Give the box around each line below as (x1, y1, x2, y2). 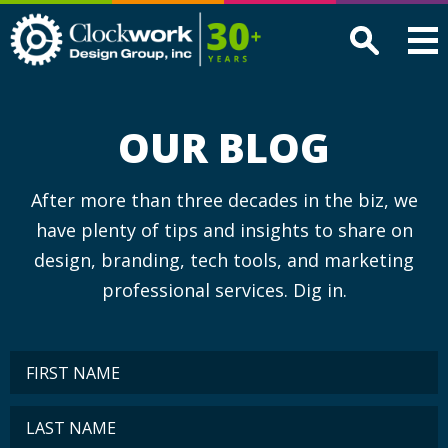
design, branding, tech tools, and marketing (34, 248, 414, 272)
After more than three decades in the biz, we (30, 188, 418, 212)
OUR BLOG (118, 120, 330, 175)
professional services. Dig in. (101, 278, 347, 302)
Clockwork (260, 9, 338, 31)
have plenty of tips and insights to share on (35, 218, 413, 242)
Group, (260, 47, 312, 69)
